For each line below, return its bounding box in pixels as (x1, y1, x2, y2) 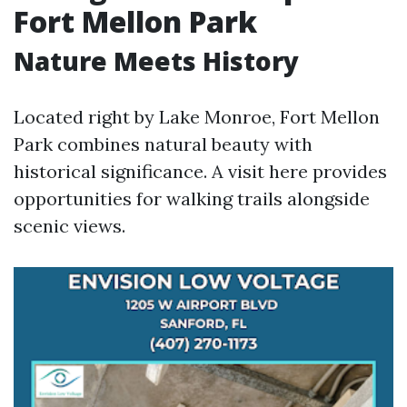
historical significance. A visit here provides (14, 160, 387, 183)
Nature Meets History (14, 44, 299, 78)
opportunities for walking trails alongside (14, 187, 370, 210)
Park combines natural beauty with (14, 133, 313, 155)
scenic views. (14, 214, 125, 237)
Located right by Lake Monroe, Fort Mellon (14, 105, 380, 128)
